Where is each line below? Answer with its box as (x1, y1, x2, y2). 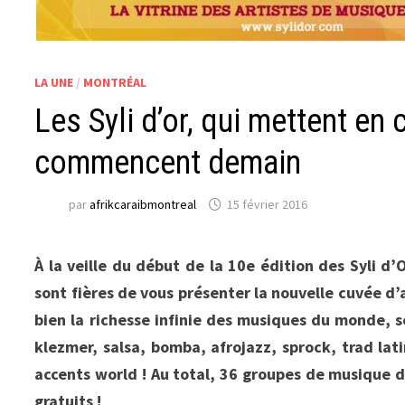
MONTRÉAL (83, 74, 147, 90)
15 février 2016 (227, 196, 308, 213)
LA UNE (34, 74, 74, 90)
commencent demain (34, 144, 302, 182)
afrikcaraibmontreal (89, 196, 197, 213)
